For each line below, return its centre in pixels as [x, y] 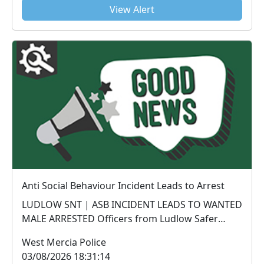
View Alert [132, 10]
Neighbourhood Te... [67, 232]
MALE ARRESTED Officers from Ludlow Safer [60, 218]
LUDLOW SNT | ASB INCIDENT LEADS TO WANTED [132, 204]
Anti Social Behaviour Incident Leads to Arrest [123, 185]
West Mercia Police [64, 242]
